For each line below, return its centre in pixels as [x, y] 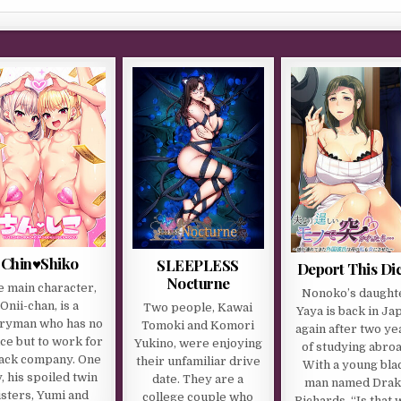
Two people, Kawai [198, 307]
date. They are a [198, 379]
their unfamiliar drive [198, 361]
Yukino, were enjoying [198, 343]
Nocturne [198, 282]
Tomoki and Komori [198, 325]
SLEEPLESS [198, 264]
